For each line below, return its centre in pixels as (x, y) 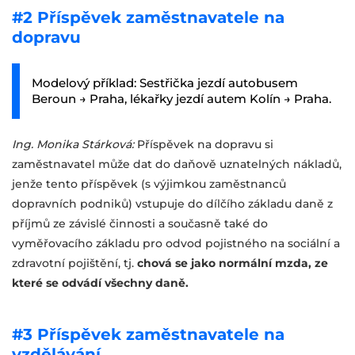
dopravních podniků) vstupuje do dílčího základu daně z (172, 204)
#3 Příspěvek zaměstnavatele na (148, 334)
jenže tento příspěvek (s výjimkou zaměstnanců (149, 184)
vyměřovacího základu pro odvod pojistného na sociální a (176, 243)
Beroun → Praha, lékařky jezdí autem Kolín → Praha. (181, 99)
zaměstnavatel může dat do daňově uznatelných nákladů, (177, 164)
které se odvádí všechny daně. (100, 283)
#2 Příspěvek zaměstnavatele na (148, 17)
